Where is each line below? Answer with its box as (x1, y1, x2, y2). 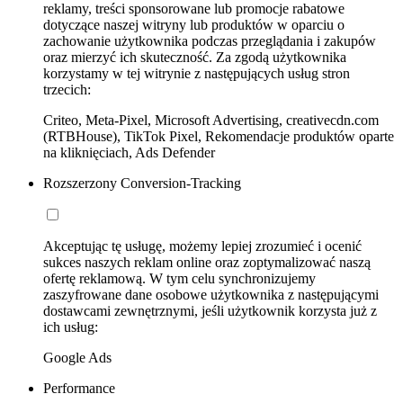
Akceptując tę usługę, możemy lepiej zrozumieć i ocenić (43, 238, 362, 255)
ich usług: (43, 319, 98, 336)
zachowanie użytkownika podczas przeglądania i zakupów (43, 33, 376, 49)
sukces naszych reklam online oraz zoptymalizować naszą (43, 255, 371, 271)
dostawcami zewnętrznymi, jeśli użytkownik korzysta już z (43, 303, 377, 319)
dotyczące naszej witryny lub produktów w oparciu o (43, 17, 345, 33)
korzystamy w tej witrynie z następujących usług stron (43, 66, 350, 82)
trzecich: (43, 82, 91, 98)
